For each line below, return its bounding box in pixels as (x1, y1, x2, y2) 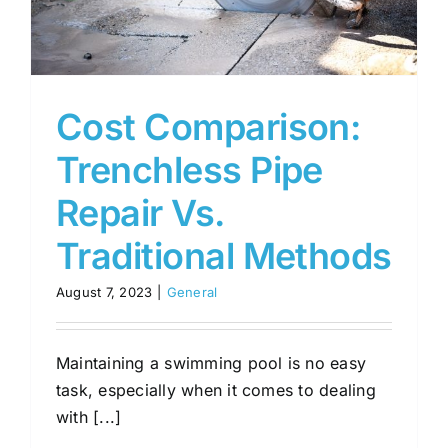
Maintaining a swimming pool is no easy (56, 353, 367, 374)
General (166, 284, 218, 301)
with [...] (56, 407, 122, 428)
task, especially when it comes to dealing (56, 380, 376, 401)
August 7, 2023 (56, 284, 153, 301)
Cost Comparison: (56, 105, 361, 150)
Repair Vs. (56, 191, 224, 236)
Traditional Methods (56, 234, 392, 279)
